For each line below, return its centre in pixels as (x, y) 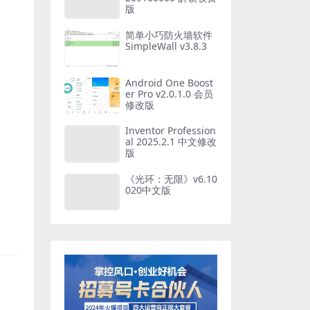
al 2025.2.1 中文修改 (171, 142)
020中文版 (148, 190)
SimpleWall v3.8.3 (166, 46)
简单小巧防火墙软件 (169, 35)
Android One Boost (169, 83)
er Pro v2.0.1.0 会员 (169, 94)
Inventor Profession (171, 131)
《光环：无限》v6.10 (171, 179)
